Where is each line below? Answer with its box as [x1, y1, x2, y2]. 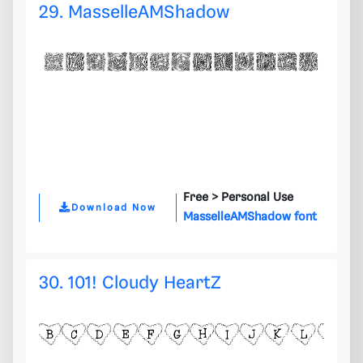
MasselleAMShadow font [183, 211, 317, 224]
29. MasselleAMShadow [39, 3, 229, 23]
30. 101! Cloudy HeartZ [39, 274, 221, 293]
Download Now [71, 202, 156, 213]
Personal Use [221, 191, 293, 205]
